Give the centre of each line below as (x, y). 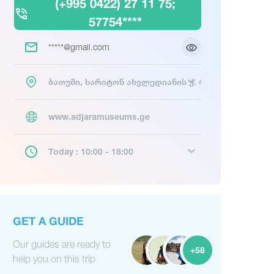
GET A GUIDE (48, 221)
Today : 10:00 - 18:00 (91, 151)
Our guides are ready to (62, 244)
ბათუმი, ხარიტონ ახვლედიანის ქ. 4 (126, 82)
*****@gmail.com (79, 47)
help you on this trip (54, 259)
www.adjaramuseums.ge (99, 117)
